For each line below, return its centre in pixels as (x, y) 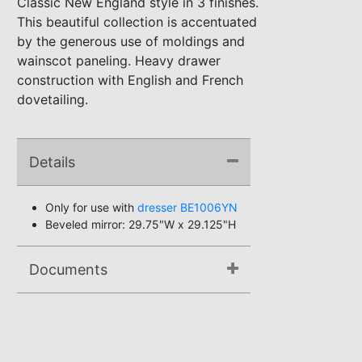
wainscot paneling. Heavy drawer (119, 61)
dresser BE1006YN (187, 207)
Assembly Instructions (100, 322)
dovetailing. (53, 99)
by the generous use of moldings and (131, 41)
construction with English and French (130, 80)
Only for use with (91, 207)
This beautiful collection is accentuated (137, 22)
